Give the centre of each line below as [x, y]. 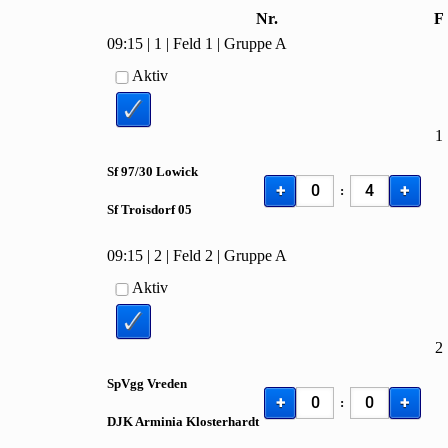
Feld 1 [193, 44]
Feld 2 [193, 256]
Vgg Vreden [154, 383]
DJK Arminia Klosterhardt [183, 421]
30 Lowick [169, 171]
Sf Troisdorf [143, 209]
